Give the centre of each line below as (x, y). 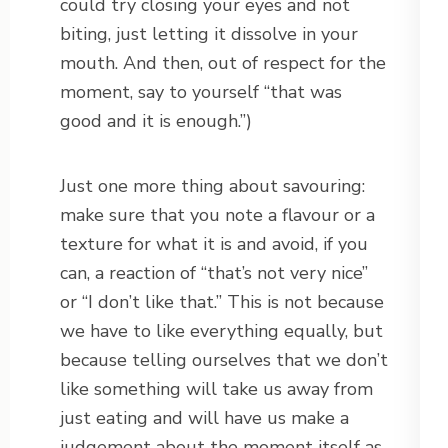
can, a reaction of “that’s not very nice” (214, 273)
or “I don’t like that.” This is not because (222, 302)
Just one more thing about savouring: (212, 186)
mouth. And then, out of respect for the (223, 63)
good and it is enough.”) (156, 121)
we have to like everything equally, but (221, 331)
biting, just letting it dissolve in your (209, 34)
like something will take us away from (216, 389)
